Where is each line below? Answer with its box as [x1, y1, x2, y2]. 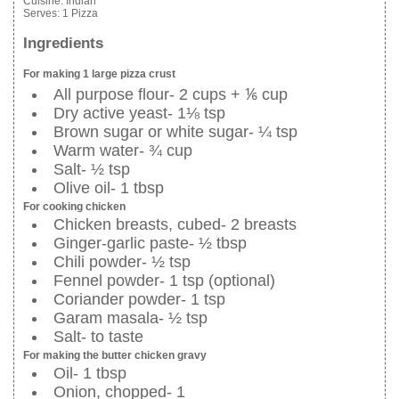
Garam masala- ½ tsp [53, 309, 208, 327]
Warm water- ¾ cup [53, 142, 192, 159]
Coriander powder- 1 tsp [53, 290, 225, 308]
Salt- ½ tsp [53, 160, 130, 178]
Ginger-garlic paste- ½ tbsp [53, 234, 247, 252]
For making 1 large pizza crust [23, 68, 175, 80]
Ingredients [23, 35, 103, 53]
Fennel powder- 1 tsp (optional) [53, 272, 275, 289]
